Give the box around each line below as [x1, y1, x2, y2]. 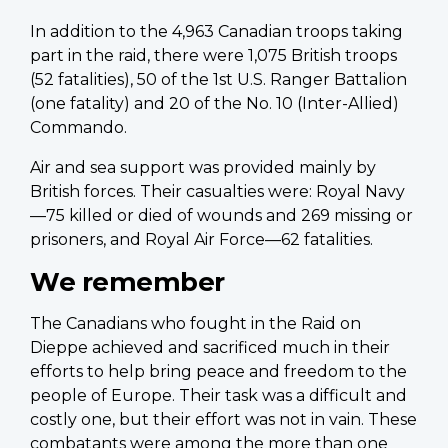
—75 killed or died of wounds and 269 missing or [30, 206, 413, 226]
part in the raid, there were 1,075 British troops [30, 46, 397, 66]
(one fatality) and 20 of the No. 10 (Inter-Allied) [30, 94, 399, 114]
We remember [30, 266, 225, 298]
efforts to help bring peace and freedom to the [30, 362, 407, 382]
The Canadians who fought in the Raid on [30, 314, 361, 334]
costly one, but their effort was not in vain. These [30, 410, 417, 430]
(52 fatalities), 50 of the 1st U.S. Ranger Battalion [30, 70, 407, 90]
